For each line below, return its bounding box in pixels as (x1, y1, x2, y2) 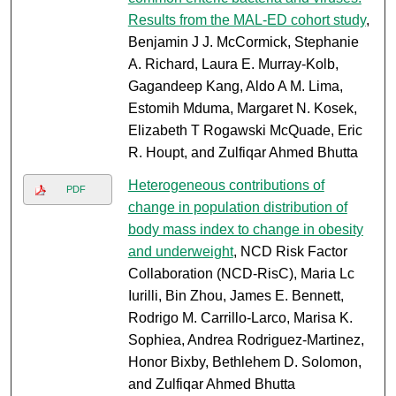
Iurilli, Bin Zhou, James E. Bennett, (127, 288, 344, 304)
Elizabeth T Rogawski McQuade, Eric (127, 123, 362, 139)
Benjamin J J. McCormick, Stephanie (127, 34, 359, 50)
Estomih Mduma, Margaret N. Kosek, (127, 101, 357, 117)
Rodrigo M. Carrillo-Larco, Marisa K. (127, 310, 353, 326)
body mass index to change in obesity (127, 222, 363, 238)
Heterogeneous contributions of (127, 178, 324, 194)
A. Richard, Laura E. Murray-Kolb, (127, 57, 339, 72)
